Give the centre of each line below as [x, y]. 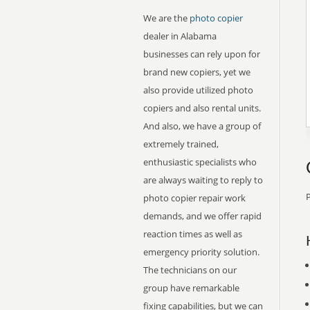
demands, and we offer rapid [202, 216]
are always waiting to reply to [203, 180]
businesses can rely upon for [202, 54]
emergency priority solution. [201, 252]
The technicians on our [190, 270]
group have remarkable [191, 288]
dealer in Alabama [180, 36]
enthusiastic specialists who [200, 162]
